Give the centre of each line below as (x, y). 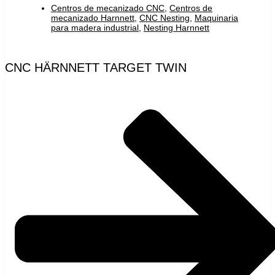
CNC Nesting (165, 18)
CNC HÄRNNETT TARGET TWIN (96, 68)
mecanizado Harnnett (93, 18)
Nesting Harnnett (176, 28)
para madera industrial (95, 28)
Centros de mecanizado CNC (108, 8)
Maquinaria (216, 18)
